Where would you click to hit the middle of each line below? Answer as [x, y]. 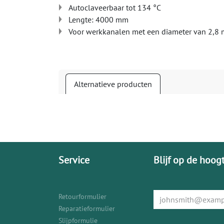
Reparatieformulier [87, 208]
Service [74, 160]
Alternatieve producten [113, 84]
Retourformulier [82, 196]
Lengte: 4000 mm [98, 19]
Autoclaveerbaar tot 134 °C [115, 7]
